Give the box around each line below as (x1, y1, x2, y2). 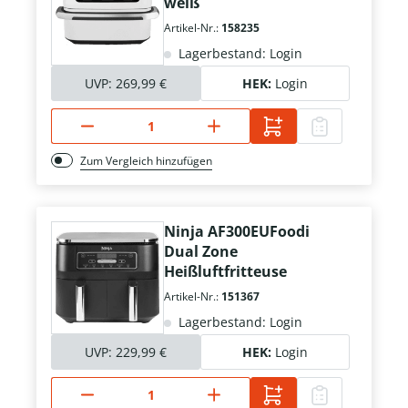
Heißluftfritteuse (164, 261, 287, 282)
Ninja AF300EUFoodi (164, 221, 310, 242)
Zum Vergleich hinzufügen (80, 153, 212, 169)
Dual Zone (164, 241, 238, 262)
